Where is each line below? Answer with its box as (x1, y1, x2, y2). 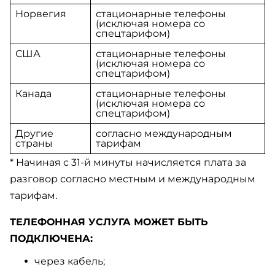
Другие (15, 128, 53, 139)
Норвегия (15, 8, 66, 20)
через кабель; (34, 255, 105, 267)
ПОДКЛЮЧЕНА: (10, 233, 93, 244)
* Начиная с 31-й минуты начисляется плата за (10, 157, 246, 168)
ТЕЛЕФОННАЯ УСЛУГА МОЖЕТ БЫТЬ (10, 216, 208, 228)
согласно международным (96, 128, 232, 139)
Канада (15, 88, 52, 99)
